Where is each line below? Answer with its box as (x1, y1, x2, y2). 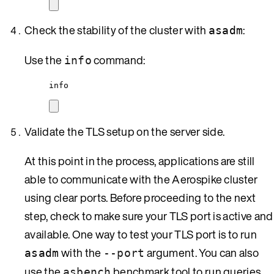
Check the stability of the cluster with (24, 21, 209, 38)
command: (91, 51, 146, 68)
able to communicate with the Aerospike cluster (24, 171, 258, 187)
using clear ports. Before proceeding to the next (24, 189, 256, 206)
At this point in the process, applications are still (24, 152, 255, 169)
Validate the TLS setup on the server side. (24, 123, 225, 139)
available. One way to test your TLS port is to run (24, 226, 257, 242)
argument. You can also (144, 244, 259, 261)
